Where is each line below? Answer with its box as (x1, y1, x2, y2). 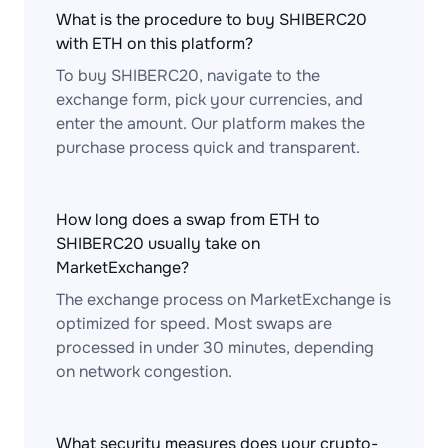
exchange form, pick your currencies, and (56, 89, 363, 110)
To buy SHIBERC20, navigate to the (56, 65, 320, 86)
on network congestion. (56, 361, 232, 382)
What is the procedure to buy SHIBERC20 (56, 9, 367, 30)
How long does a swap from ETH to (56, 209, 320, 230)
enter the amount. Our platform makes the (56, 113, 365, 134)
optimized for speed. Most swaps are (56, 313, 332, 334)
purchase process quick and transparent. (56, 137, 360, 158)
